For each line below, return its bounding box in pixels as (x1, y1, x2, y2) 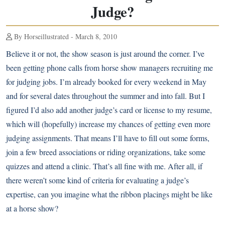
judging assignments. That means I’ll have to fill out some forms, (6, 133, 209, 143)
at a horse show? (6, 203, 58, 213)
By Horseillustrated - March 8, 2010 (12, 32, 117, 41)
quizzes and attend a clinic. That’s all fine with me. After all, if (6, 161, 202, 171)
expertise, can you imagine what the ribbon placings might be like (6, 189, 212, 199)
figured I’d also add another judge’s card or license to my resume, (6, 104, 212, 115)
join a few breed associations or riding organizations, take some (6, 147, 205, 157)
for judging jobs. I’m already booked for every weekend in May (6, 76, 206, 87)
